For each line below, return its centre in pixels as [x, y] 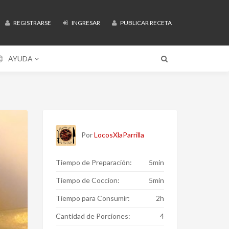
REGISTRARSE [32, 23]
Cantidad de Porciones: [93, 216]
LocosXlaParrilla [119, 135]
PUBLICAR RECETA [145, 23]
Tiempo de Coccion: [87, 180]
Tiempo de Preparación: [94, 162]
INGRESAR [85, 23]
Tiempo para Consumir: [93, 198]
